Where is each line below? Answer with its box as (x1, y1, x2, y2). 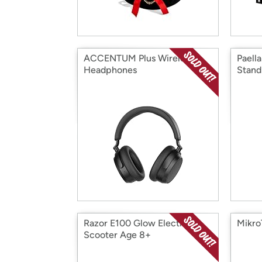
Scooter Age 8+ (84, 229, 151, 240)
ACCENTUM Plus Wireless (84, 53, 194, 64)
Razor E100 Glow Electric (84, 218, 191, 229)
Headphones (84, 64, 137, 75)
